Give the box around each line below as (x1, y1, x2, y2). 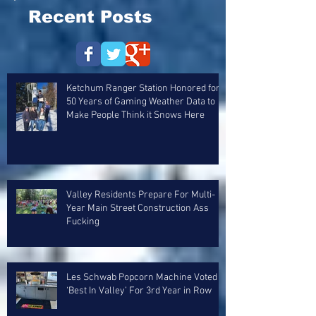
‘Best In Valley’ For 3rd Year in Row (66, 285, 212, 297)
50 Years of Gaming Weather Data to (66, 96, 215, 108)
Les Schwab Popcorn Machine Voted (66, 272, 217, 284)
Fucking (66, 216, 99, 228)
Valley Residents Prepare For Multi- (66, 189, 215, 201)
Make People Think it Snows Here (66, 109, 205, 121)
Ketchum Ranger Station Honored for (66, 83, 220, 95)
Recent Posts (28, 7, 152, 26)
